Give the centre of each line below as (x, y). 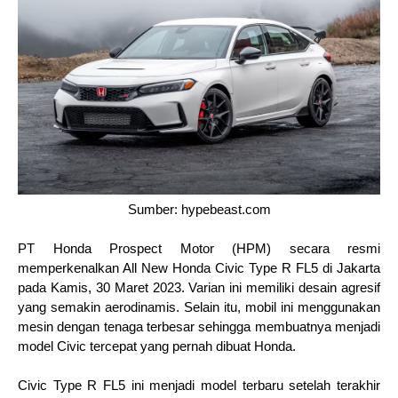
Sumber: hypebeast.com (199, 210)
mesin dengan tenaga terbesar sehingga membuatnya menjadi (199, 327)
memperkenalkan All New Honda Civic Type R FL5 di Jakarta (199, 268)
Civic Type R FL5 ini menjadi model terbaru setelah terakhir (199, 386)
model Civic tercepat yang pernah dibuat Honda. (157, 346)
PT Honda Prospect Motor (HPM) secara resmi (199, 249)
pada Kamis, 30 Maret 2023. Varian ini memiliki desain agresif (199, 288)
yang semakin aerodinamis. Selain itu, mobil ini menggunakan (199, 307)
